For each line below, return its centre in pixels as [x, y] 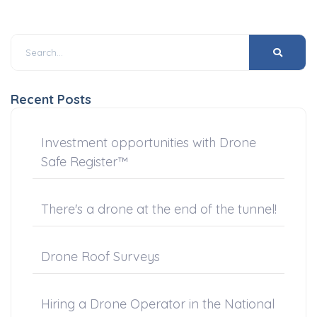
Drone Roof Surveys [100, 256]
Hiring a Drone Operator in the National [158, 304]
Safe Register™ [85, 161]
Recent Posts [51, 99]
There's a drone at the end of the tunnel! [159, 209]
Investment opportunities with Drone [149, 142]
